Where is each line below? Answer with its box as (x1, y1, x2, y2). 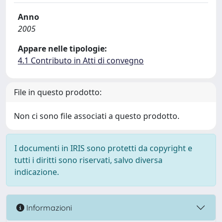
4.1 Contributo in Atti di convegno (18, 55, 144, 66)
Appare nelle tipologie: (18, 43, 107, 54)
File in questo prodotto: (14, 87, 102, 98)
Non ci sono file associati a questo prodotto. (14, 111, 179, 121)
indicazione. (14, 166, 59, 177)
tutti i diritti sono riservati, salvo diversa (14, 155, 163, 166)
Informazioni (24, 202, 72, 213)
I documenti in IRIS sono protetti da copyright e (14, 143, 192, 154)
